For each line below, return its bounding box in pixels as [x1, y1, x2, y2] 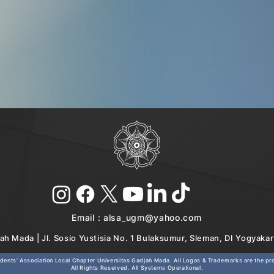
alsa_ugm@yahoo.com [103, 212, 202, 223]
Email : [72, 212, 103, 223]
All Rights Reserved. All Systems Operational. [70, 264, 204, 271]
